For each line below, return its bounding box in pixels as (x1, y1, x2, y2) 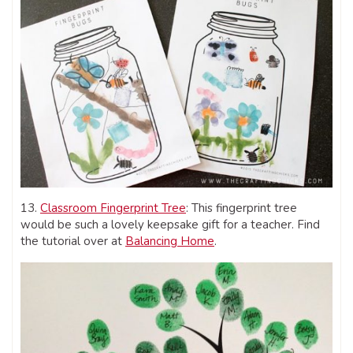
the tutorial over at (20, 232, 125, 249)
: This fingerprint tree (186, 199, 297, 216)
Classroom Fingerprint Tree (40, 199, 186, 216)
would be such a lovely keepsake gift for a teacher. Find (20, 216, 320, 232)
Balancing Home (125, 232, 214, 249)
